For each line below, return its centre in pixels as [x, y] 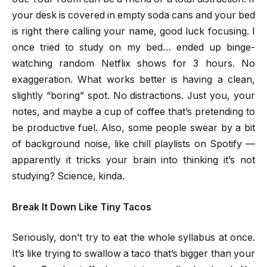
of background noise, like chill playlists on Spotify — [133, 144]
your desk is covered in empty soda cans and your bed [133, 15]
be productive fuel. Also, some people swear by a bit [133, 128]
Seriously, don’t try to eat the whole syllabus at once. [133, 238]
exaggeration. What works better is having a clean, [133, 80]
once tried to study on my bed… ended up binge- [133, 48]
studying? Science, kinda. [68, 176]
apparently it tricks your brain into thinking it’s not [133, 160]
